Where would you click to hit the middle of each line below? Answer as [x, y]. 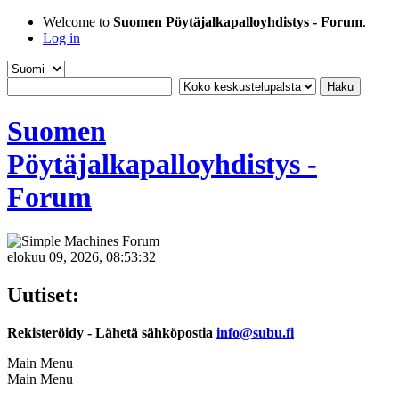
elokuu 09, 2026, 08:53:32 [81, 256]
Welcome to [78, 22]
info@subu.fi [255, 332]
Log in [61, 38]
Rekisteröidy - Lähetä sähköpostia [112, 332]
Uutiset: [43, 294]
